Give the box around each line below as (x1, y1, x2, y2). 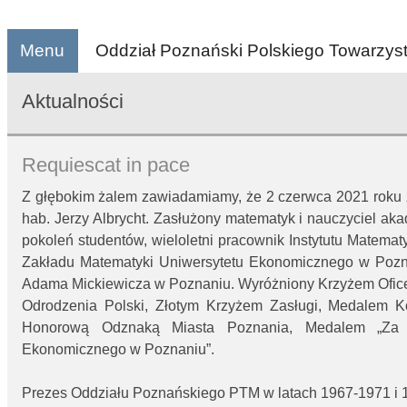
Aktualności (22, 89, 124, 113)
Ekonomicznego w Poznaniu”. (22, 342, 214, 358)
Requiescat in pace (22, 154, 190, 177)
